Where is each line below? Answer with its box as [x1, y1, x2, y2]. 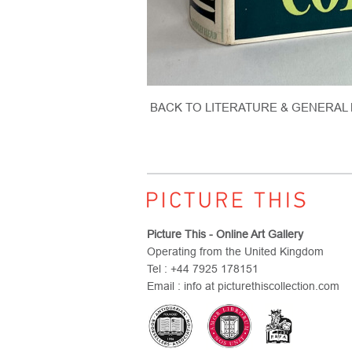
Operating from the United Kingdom [147, 245, 324, 258]
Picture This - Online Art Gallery [147, 228, 303, 240]
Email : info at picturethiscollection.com [147, 280, 339, 292]
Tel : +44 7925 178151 [147, 262, 258, 275]
